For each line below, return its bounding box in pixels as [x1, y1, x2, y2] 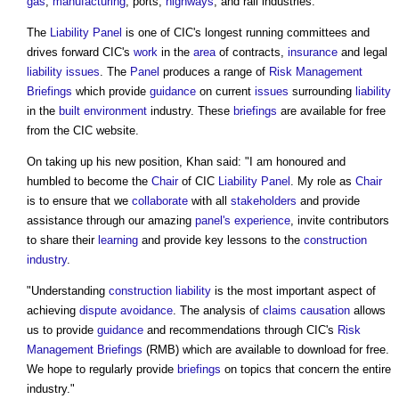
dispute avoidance [79, 304, 173, 318]
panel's [195, 214, 231, 228]
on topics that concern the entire [221, 362, 391, 377]
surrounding [289, 85, 355, 99]
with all [188, 194, 231, 208]
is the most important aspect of [211, 284, 376, 298]
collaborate [132, 194, 188, 208]
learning [98, 233, 138, 248]
